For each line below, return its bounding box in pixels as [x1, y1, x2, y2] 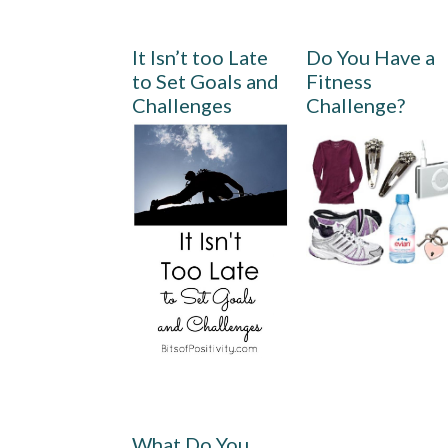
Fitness [306, 69, 373, 94]
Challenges [132, 93, 232, 118]
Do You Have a [306, 45, 436, 70]
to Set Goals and [132, 69, 279, 94]
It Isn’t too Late [132, 45, 268, 70]
